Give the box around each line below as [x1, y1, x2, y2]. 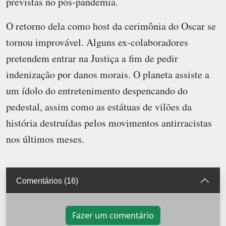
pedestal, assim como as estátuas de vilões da [6, 100, 192, 114]
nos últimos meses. [6, 132, 84, 146]
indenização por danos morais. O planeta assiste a [6, 68, 209, 82]
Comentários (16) [16, 176, 78, 185]
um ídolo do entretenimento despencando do [6, 84, 188, 98]
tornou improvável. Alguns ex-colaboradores [6, 35, 188, 49]
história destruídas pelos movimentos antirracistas [6, 116, 212, 130]
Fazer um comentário [72, 210, 154, 221]
